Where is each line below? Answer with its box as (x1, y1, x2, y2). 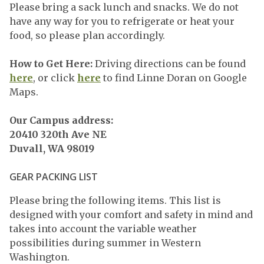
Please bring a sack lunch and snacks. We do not (9, 1, 239, 13)
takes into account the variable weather (9, 223, 197, 235)
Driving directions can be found (95, 58, 246, 70)
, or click (33, 72, 77, 84)
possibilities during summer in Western (9, 237, 201, 249)
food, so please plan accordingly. (9, 29, 165, 41)
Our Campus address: (9, 114, 113, 126)
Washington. (9, 251, 72, 263)
